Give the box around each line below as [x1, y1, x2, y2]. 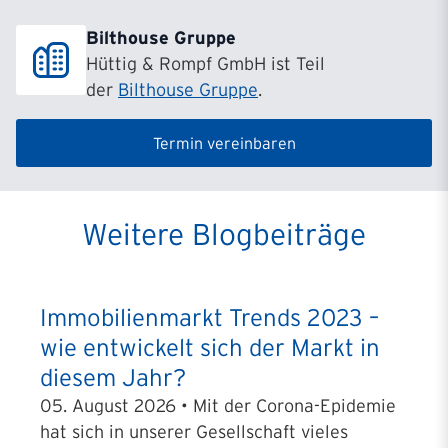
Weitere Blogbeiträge [82, 218, 366, 251]
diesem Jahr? [40, 364, 186, 391]
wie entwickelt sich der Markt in [40, 334, 380, 361]
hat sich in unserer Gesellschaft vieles [40, 422, 348, 442]
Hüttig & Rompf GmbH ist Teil [86, 54, 325, 74]
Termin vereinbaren [152, 134, 296, 152]
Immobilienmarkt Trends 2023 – [40, 304, 379, 331]
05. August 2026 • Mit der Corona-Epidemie [40, 396, 396, 416]
